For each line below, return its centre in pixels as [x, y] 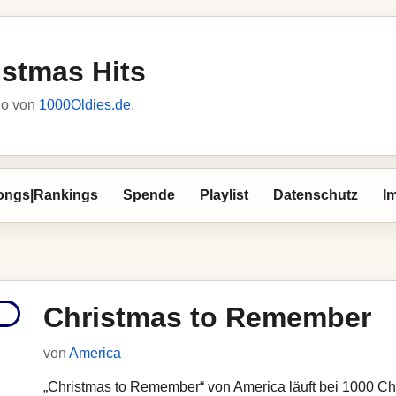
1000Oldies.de [85, 104]
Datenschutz [316, 195]
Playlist [224, 195]
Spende [149, 195]
